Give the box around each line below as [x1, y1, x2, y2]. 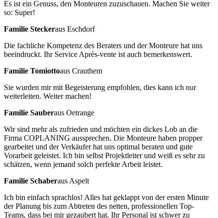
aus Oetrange [54, 108, 94, 117]
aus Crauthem [60, 66, 102, 75]
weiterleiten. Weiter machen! [4, 91, 91, 100]
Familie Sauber [4, 108, 54, 117]
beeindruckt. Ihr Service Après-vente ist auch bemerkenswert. [4, 50, 192, 58]
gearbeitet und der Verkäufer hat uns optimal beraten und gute [4, 142, 193, 151]
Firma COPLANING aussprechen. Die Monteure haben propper [4, 133, 202, 142]
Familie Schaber [4, 176, 57, 185]
